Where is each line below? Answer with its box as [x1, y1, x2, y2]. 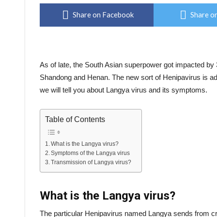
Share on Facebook [73, 10, 134, 19]
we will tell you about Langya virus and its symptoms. [40, 86, 207, 94]
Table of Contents [45, 115, 105, 124]
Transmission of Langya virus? [51, 159, 132, 165]
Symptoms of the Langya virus [51, 150, 130, 156]
